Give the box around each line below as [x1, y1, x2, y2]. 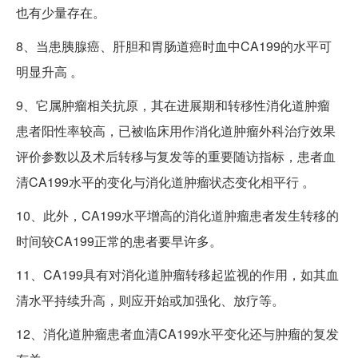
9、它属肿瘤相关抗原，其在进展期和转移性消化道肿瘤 [16, 95, 330, 114]
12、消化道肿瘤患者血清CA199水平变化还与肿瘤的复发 [16, 324, 339, 343]
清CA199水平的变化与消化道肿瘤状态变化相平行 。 [16, 172, 315, 191]
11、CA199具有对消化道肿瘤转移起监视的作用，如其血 [16, 265, 339, 284]
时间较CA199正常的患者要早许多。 [16, 231, 222, 250]
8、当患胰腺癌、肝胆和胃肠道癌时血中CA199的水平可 [16, 36, 332, 55]
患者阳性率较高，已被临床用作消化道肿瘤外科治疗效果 [16, 121, 336, 140]
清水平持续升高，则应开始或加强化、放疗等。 [16, 290, 284, 309]
